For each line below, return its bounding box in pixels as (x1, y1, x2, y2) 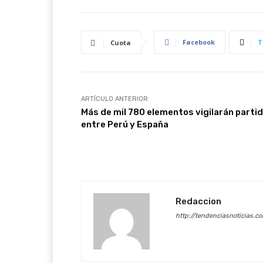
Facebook (183, 38, 215, 46)
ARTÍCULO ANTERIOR (81, 95, 148, 103)
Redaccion (176, 196, 221, 207)
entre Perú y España (81, 119, 168, 130)
